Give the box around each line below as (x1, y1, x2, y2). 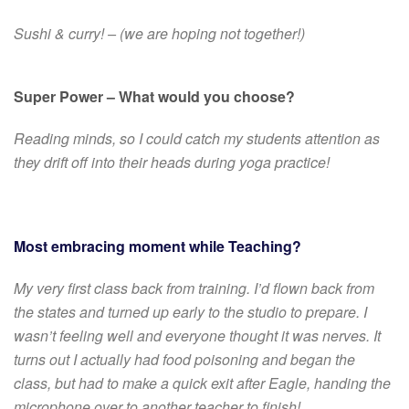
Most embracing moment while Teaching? (14, 235, 301, 257)
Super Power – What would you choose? (14, 85, 295, 107)
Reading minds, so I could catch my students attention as (14, 127, 380, 149)
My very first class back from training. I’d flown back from (14, 277, 374, 299)
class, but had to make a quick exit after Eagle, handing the (14, 372, 391, 393)
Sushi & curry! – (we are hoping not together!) (14, 22, 305, 44)
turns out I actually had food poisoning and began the (14, 348, 355, 370)
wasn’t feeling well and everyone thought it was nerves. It (14, 324, 381, 346)
